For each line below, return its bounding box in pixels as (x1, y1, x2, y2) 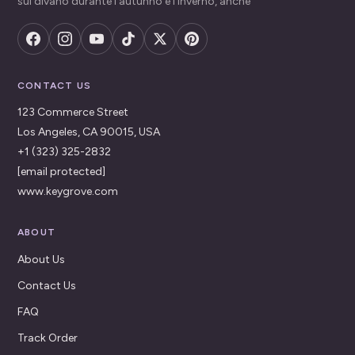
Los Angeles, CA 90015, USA (17, 124, 160, 139)
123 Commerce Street (17, 105, 128, 119)
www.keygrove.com (17, 184, 118, 198)
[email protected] (17, 164, 105, 178)
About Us (17, 252, 65, 266)
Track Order (17, 330, 78, 345)
